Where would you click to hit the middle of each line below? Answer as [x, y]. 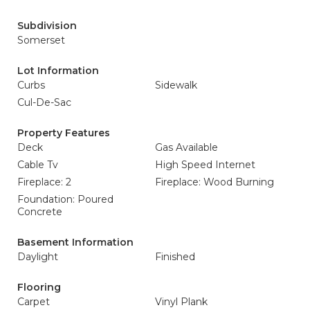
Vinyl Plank [181, 302]
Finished [175, 257]
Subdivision [47, 26]
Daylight [38, 257]
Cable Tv [38, 165]
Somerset [41, 40]
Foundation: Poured [65, 199]
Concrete [40, 212]
